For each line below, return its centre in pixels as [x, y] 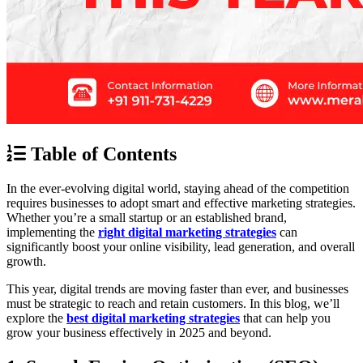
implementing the [52, 232]
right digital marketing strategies [187, 232]
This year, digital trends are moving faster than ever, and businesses [177, 288]
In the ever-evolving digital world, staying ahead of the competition [178, 188]
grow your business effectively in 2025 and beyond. [139, 332]
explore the [36, 318]
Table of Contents [101, 154]
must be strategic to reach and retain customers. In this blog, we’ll [173, 303]
